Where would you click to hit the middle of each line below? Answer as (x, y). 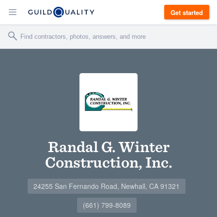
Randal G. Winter (108, 147)
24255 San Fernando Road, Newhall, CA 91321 (107, 186)
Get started (187, 12)
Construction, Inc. (108, 162)
